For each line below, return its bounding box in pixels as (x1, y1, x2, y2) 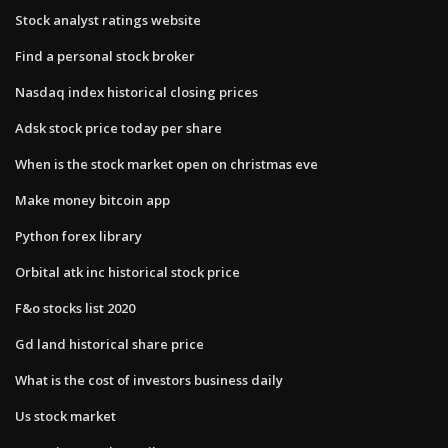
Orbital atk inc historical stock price (15, 262, 240, 281)
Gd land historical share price (15, 334, 204, 353)
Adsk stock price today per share (15, 118, 222, 137)
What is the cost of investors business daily (15, 370, 283, 389)
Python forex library (15, 226, 142, 245)
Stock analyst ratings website (15, 10, 201, 29)
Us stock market (15, 406, 116, 425)
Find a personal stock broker (15, 46, 195, 65)
